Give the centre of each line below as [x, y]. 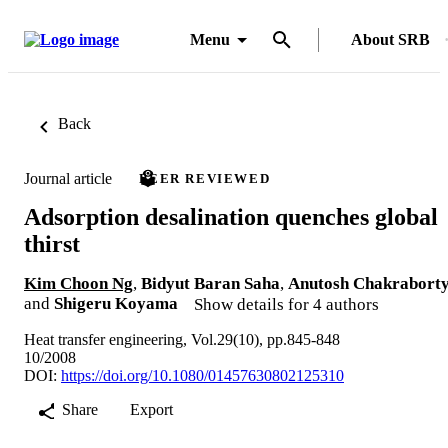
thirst [52, 243]
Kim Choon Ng [78, 283]
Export [151, 409]
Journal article [68, 178]
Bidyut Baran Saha [210, 283]
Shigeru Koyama [116, 303]
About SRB [390, 39]
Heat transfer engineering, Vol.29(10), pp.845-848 [182, 339]
